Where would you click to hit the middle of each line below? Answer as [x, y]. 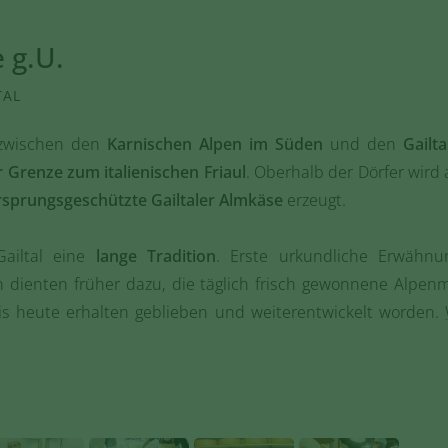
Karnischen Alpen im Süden [215, 144]
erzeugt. [314, 200]
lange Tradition [156, 256]
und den [363, 144]
